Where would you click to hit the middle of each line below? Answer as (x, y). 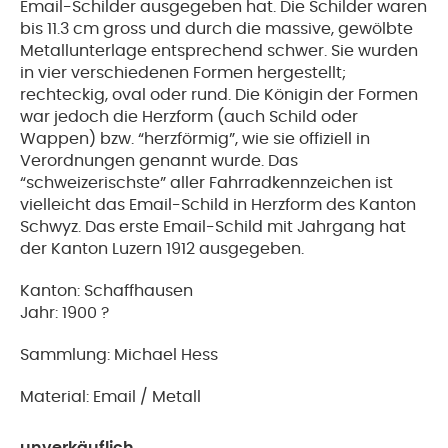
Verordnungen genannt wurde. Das (159, 161)
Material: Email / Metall (110, 397)
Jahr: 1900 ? (64, 313)
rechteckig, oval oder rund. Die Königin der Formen (219, 95)
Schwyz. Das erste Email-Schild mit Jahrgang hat (213, 227)
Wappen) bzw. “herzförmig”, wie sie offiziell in (195, 139)
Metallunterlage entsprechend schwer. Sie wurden (219, 51)
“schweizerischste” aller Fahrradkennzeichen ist (206, 183)
